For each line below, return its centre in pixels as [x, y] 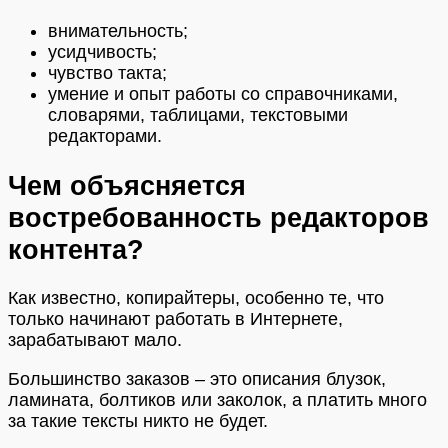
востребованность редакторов [218, 217]
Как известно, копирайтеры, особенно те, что [196, 298]
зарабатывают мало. [95, 340]
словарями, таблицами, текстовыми [198, 115]
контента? [76, 249]
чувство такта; [107, 73]
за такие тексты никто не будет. [138, 421]
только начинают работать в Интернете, [175, 319]
